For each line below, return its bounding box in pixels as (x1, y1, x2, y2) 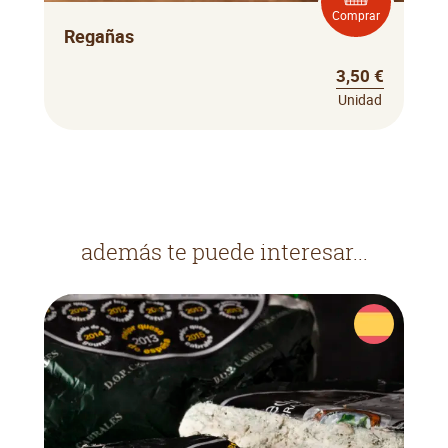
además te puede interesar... (80, 237, 368, 268)
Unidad (338, 90, 382, 110)
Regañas (64, 24, 134, 49)
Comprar (332, 6, 380, 23)
